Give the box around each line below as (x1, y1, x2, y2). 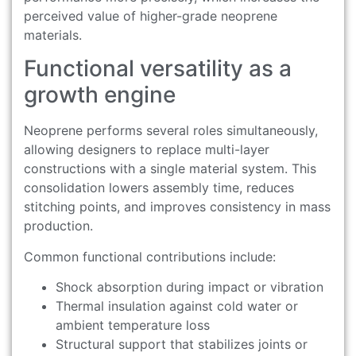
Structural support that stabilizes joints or (56, 336, 308, 353)
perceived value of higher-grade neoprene (24, 8, 277, 25)
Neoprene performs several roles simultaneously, (24, 122, 318, 139)
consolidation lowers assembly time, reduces (24, 180, 294, 196)
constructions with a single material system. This (24, 161, 316, 177)
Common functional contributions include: (24, 248, 276, 265)
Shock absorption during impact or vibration (56, 279, 323, 296)
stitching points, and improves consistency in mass (24, 199, 331, 215)
